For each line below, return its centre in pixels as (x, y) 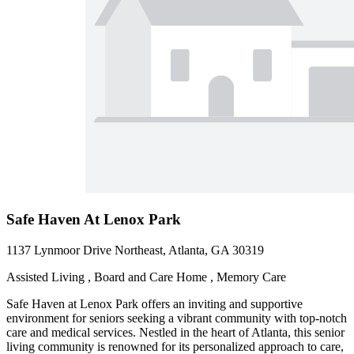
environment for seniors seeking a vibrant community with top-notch (177, 318)
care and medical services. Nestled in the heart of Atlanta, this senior (175, 332)
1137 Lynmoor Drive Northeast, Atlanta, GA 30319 (135, 250)
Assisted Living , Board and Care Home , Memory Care (146, 277)
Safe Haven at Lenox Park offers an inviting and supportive (154, 303)
